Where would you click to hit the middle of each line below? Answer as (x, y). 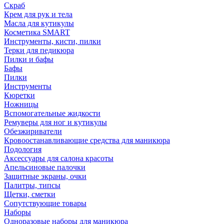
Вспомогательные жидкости (52, 113)
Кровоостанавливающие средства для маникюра (87, 140)
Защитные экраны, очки (45, 176)
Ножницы (21, 104)
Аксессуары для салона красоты (59, 158)
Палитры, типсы (32, 185)
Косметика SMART (37, 32)
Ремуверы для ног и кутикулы (55, 122)
